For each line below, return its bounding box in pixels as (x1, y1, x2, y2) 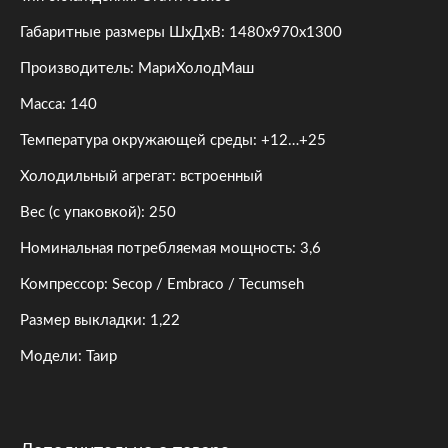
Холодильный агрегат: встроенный (20, 169, 263, 184)
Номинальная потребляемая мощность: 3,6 (20, 241, 321, 256)
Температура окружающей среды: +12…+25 (20, 133, 326, 148)
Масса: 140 (20, 97, 97, 112)
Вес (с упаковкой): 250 (20, 205, 176, 220)
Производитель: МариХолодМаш (20, 61, 254, 76)
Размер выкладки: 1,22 (20, 313, 180, 328)
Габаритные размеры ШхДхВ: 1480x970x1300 (20, 25, 342, 40)
